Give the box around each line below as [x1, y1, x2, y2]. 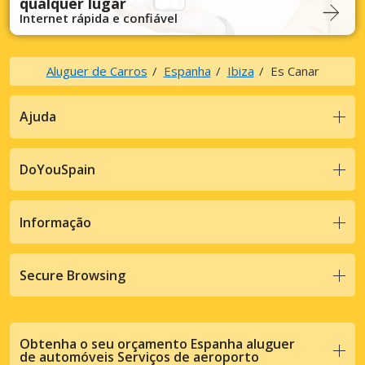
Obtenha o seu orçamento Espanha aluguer [20, 335, 295, 354]
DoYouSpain [20, 160, 95, 178]
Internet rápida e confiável [20, 9, 178, 26]
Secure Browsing [20, 266, 125, 284]
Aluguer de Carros [46, 62, 147, 79]
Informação [20, 213, 91, 231]
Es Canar [270, 62, 319, 79]
